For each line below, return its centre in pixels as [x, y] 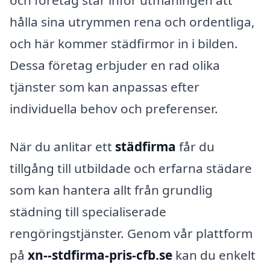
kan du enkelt [214, 255]
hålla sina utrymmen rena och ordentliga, [132, 21]
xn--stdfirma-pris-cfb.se [100, 255]
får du [195, 147]
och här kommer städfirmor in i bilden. [124, 43]
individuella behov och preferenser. [114, 108]
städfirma [146, 147]
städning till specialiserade [88, 212]
